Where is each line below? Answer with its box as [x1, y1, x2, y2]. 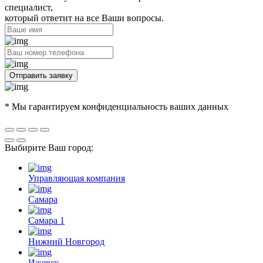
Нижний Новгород [28, 237, 104, 247]
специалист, [5, 2, 53, 13]
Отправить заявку [9, 71, 73, 80]
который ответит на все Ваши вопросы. [5, 13, 164, 23]
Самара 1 [28, 215, 65, 226]
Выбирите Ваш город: [5, 143, 93, 153]
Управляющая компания [28, 173, 125, 184]
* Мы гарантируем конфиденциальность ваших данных [5, 102, 228, 112]
